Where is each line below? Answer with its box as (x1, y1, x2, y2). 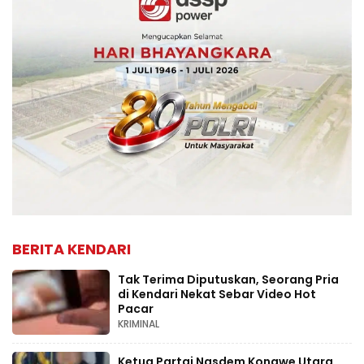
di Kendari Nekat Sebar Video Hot (118, 286, 316, 303)
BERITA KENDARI (12, 239, 131, 260)
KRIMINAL (118, 317, 159, 331)
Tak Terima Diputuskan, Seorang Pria (118, 271, 339, 288)
